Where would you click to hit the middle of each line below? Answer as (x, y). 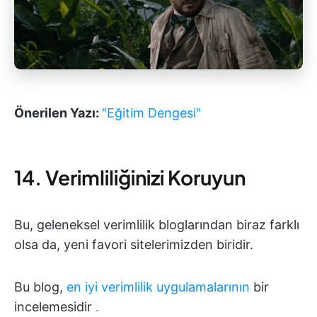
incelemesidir (55, 306)
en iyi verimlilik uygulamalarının (158, 287)
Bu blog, (40, 287)
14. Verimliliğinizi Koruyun (130, 177)
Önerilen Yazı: (58, 113)
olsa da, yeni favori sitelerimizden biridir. (134, 244)
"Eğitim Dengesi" (151, 113)
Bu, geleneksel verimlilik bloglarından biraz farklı (157, 224)
